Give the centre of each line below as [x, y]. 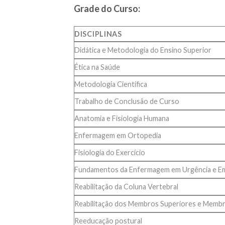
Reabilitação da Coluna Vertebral [126, 186]
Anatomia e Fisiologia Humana [122, 118]
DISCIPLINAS [98, 34]
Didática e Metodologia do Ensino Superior [143, 50]
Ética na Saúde [97, 67]
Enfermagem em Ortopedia [118, 135]
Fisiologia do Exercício [110, 152]
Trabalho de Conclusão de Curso [127, 101]
